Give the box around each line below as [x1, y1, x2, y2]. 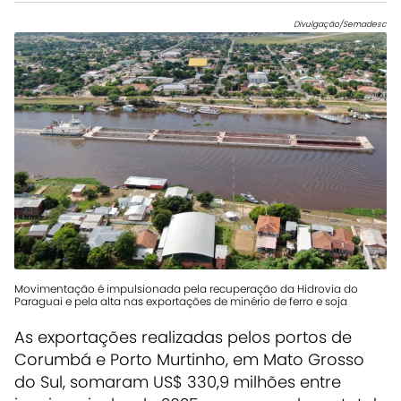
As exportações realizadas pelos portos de [14, 326, 352, 349]
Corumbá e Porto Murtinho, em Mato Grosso [14, 348, 364, 371]
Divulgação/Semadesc [294, 18, 387, 30]
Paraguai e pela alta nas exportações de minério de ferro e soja [14, 294, 347, 310]
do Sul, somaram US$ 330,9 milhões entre [14, 371, 341, 394]
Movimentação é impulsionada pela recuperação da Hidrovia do [14, 281, 358, 297]
